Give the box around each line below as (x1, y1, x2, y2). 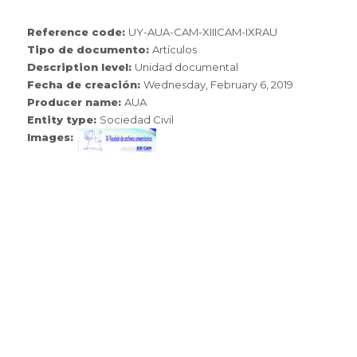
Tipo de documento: (27, 42, 153, 56)
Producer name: (27, 95, 125, 108)
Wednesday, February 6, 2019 (143, 77, 294, 91)
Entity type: (27, 112, 100, 126)
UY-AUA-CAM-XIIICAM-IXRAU (128, 25, 278, 38)
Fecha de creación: (27, 77, 144, 91)
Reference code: (27, 25, 129, 38)
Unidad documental (135, 60, 239, 73)
